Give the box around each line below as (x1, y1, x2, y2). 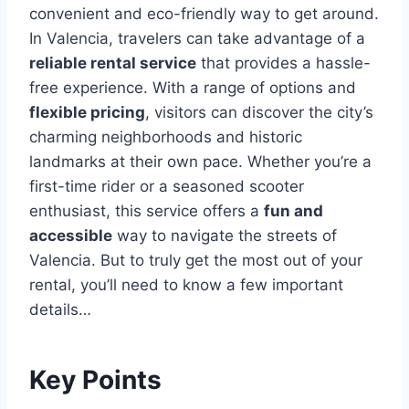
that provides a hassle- (196, 54, 371, 72)
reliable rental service (29, 54, 196, 72)
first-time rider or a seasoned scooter (29, 177, 304, 195)
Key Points (29, 364, 162, 395)
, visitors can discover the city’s (145, 103, 373, 121)
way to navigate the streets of (112, 226, 337, 245)
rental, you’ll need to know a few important (29, 276, 343, 294)
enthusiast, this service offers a (29, 202, 264, 220)
